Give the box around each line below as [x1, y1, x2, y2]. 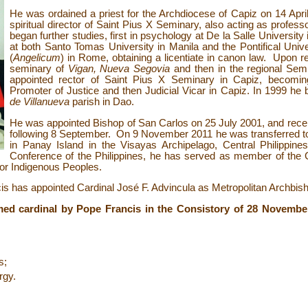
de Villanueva [10, 96, 69, 108]
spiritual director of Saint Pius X [10, 19, 153, 31]
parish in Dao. [69, 96, 134, 108]
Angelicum [13, 52, 60, 64]
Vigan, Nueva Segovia [67, 63, 170, 75]
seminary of [10, 63, 68, 75]
